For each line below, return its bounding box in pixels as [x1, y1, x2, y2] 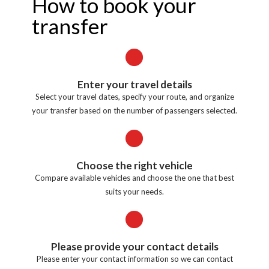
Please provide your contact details [50, 240, 219, 253]
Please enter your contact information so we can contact [36, 253, 233, 264]
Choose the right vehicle [76, 159, 193, 172]
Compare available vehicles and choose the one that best [35, 172, 234, 183]
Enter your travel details [77, 77, 192, 91]
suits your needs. [105, 186, 164, 196]
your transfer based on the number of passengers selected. [32, 105, 237, 115]
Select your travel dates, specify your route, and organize [35, 91, 234, 101]
